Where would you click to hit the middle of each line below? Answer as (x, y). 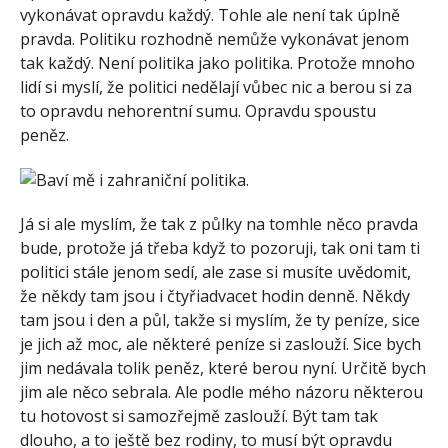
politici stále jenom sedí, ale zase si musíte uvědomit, (215, 272)
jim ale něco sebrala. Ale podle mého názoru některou (221, 392)
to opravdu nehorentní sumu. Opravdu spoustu (198, 110)
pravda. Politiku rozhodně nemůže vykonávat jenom (214, 38)
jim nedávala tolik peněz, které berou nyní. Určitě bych (223, 368)
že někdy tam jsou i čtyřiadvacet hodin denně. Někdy (215, 296)
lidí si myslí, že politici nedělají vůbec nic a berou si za (216, 86)
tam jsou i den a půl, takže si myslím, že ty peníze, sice (220, 320)
